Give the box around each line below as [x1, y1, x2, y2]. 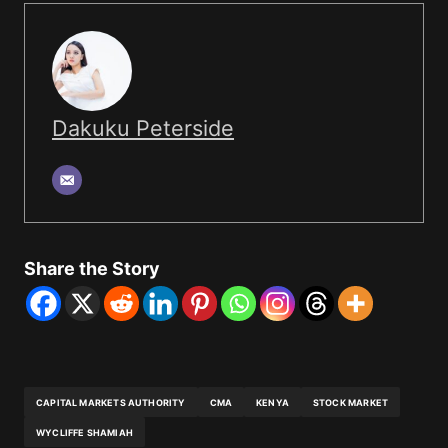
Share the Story [24, 258, 160, 280]
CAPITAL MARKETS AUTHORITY [36, 396, 186, 408]
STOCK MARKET [312, 396, 389, 408]
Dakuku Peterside [52, 115, 234, 142]
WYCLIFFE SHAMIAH [36, 426, 133, 438]
